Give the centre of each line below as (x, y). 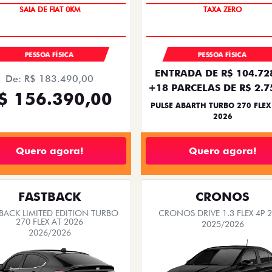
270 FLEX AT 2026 (49, 222)
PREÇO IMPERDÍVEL (49, 28)
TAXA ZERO (223, 15)
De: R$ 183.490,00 (49, 79)
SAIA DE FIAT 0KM (49, 15)
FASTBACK (49, 197)
